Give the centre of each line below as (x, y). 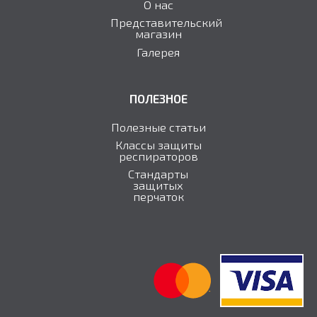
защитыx (158, 185)
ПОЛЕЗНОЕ (158, 99)
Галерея (158, 51)
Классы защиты (158, 144)
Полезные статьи (158, 126)
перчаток (158, 196)
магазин (158, 34)
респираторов (158, 155)
